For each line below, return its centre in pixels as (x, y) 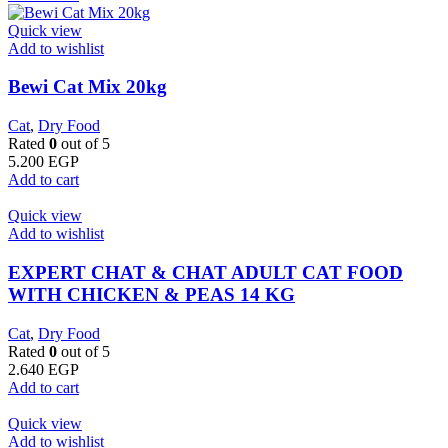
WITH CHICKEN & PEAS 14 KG (151, 294)
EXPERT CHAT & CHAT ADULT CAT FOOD (205, 272)
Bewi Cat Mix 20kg (87, 87)
